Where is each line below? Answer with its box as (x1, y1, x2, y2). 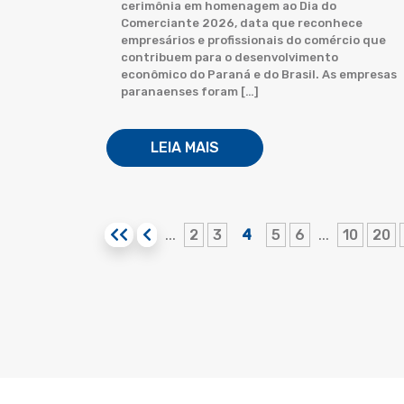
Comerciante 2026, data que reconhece (121, 16, 363, 30)
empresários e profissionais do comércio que (121, 33, 386, 47)
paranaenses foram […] (121, 85, 259, 98)
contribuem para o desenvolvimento (121, 50, 338, 64)
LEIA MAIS (151, 139, 219, 156)
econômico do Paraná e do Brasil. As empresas (121, 68, 397, 81)
